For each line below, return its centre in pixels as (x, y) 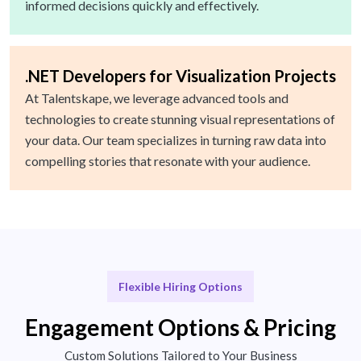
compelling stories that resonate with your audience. (168, 161)
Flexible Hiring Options (180, 287)
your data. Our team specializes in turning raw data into (176, 140)
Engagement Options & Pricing (180, 328)
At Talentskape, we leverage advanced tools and (157, 98)
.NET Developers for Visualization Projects (180, 76)
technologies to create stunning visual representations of (180, 119)
